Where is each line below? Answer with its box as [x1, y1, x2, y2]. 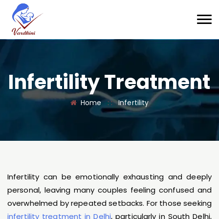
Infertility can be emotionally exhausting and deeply [7, 172, 212, 182]
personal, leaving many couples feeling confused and [7, 185, 212, 195]
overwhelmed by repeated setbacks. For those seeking [7, 198, 212, 208]
